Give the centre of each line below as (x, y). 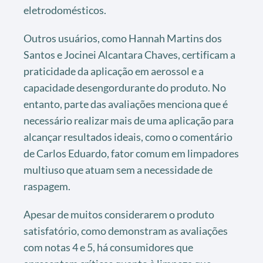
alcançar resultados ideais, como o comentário (128, 136)
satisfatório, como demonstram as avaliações (126, 230)
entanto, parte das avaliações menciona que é (126, 104)
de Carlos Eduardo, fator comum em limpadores (131, 153)
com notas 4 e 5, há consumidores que (108, 247)
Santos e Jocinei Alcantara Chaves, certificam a (129, 54)
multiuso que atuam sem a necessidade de (118, 169)
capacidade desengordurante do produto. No (125, 87)
